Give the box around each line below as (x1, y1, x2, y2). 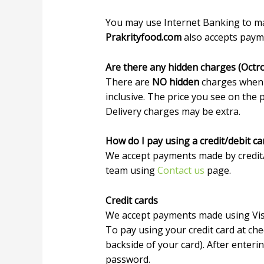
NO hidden (151, 75, 199, 88)
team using (105, 164, 157, 177)
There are (105, 75, 152, 88)
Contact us (157, 164, 204, 177)
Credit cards (105, 193, 158, 207)
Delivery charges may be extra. (105, 104, 240, 118)
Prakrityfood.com (105, 31, 181, 44)
